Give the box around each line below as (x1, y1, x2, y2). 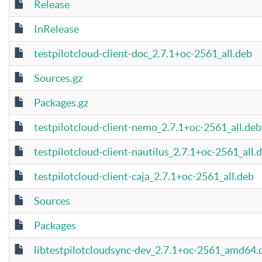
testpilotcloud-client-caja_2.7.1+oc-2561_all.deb (34, 170, 254, 182)
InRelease (34, 23, 79, 35)
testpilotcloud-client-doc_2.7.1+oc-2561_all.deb (34, 47, 252, 60)
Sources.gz (34, 72, 82, 84)
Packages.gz (34, 96, 88, 109)
